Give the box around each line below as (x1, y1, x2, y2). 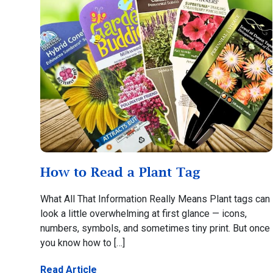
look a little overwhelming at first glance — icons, (40, 207, 247, 219)
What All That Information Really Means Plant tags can (40, 193, 270, 205)
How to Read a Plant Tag (40, 164, 200, 179)
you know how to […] (40, 236, 125, 249)
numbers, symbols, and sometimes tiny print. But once (40, 222, 270, 234)
